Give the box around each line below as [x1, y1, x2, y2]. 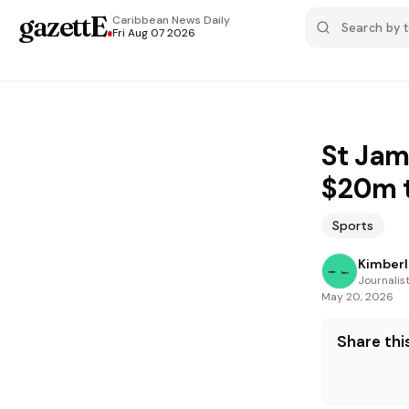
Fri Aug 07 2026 [112, 26, 195, 40]
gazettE [18, 10, 107, 44]
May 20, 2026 [321, 289, 393, 304]
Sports [332, 217, 373, 234]
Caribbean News [112, 13, 201, 27]
